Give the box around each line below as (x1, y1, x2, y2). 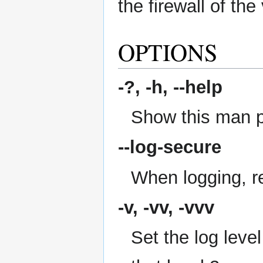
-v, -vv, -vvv (118, 197, 214, 218)
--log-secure (118, 137, 221, 158)
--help (173, 76, 222, 97)
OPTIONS (118, 36, 217, 68)
